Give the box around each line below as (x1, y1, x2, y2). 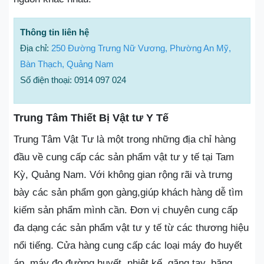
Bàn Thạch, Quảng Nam (20, 59, 114, 69)
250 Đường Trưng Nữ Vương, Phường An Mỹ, (51, 43, 231, 53)
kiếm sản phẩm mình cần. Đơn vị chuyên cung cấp (14, 204, 237, 216)
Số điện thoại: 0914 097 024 (20, 75, 126, 85)
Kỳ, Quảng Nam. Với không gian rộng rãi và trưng (14, 169, 232, 180)
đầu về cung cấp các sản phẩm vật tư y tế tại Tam (14, 151, 234, 163)
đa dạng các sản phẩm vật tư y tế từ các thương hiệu (14, 222, 249, 233)
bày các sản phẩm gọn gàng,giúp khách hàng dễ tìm (14, 187, 243, 198)
